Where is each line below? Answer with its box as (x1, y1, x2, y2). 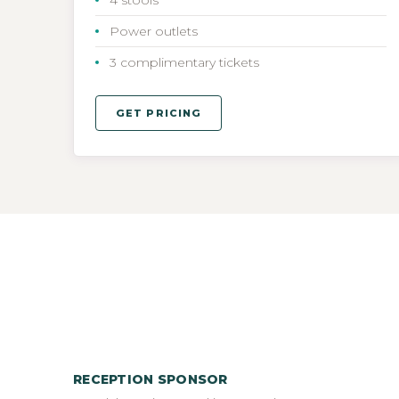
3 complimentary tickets (110, 53, 259, 70)
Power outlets (110, 22, 198, 39)
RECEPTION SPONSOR (73, 370, 228, 387)
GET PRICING (116, 106, 202, 119)
